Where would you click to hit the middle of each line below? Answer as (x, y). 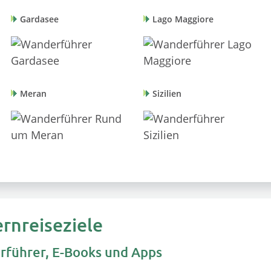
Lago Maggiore (183, 20)
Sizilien (167, 94)
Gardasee (39, 20)
